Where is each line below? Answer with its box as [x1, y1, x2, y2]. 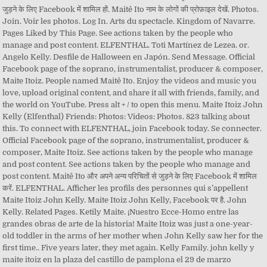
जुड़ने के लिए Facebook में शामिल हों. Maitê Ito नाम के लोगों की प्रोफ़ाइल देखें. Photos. [2, 5, 259, 14]
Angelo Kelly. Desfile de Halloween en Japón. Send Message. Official [2, 52, 256, 61]
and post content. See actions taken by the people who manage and [2, 160, 251, 169]
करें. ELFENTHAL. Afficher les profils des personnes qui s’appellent [2, 184, 249, 193]
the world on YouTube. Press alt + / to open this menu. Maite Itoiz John [2, 100, 263, 109]
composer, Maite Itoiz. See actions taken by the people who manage [2, 148, 253, 157]
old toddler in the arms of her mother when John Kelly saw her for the [2, 231, 263, 240]
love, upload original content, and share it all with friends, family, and [2, 88, 260, 97]
